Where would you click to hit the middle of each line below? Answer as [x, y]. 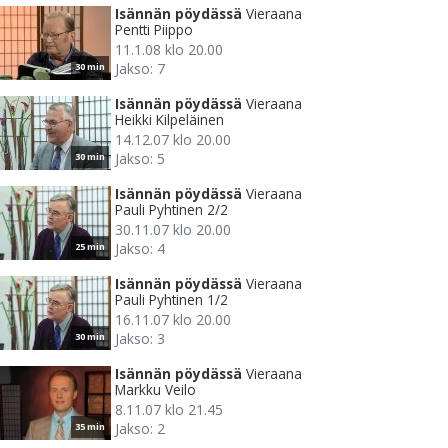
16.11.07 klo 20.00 [173, 319]
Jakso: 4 [140, 248]
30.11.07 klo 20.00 [173, 229]
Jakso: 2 [140, 428]
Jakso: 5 [140, 158]
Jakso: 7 [140, 68]
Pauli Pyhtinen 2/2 [171, 209]
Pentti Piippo [154, 29]
